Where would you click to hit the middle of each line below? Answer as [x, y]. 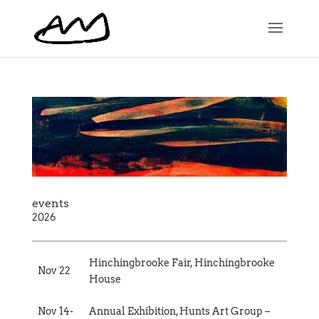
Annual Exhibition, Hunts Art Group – [179, 311]
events [50, 203]
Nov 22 [54, 270]
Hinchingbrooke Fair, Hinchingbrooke [182, 262]
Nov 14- [56, 311]
